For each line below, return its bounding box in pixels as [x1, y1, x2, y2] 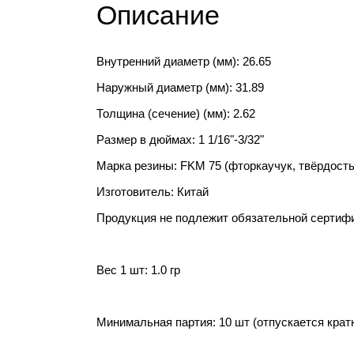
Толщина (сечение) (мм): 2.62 [96, 107, 255, 120]
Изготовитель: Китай [96, 185, 209, 198]
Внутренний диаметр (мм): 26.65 [96, 55, 271, 68]
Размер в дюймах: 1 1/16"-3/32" [96, 133, 264, 146]
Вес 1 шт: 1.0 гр [96, 263, 180, 277]
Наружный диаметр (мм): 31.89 [96, 81, 264, 94]
